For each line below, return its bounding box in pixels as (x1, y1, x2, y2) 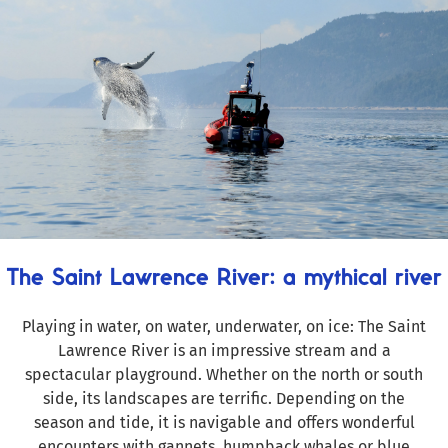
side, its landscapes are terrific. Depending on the (43, 388, 405, 408)
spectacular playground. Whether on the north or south (25, 364, 423, 384)
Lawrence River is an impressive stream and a (57, 340, 391, 360)
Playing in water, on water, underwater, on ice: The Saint (22, 316, 426, 336)
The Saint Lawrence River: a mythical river (6, 261, 442, 291)
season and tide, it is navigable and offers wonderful (33, 412, 415, 432)
